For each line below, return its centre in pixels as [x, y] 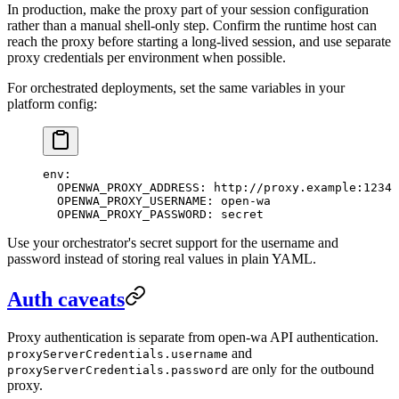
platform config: [52, 103]
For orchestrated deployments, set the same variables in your [176, 87]
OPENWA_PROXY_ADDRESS [121, 187]
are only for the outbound [301, 369]
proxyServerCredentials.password [118, 370]
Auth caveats [66, 299]
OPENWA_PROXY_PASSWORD [125, 214]
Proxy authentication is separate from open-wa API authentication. [193, 337]
